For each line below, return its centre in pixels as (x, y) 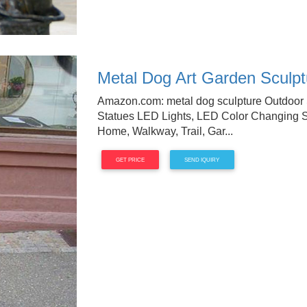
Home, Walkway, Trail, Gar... (165, 131)
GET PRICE (130, 160)
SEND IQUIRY (202, 160)
